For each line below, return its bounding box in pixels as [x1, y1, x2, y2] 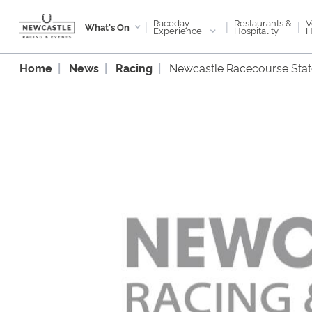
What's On [85, 20, 130, 33]
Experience [153, 23, 205, 36]
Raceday [153, 15, 190, 29]
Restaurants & [233, 16, 292, 29]
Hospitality [233, 24, 279, 36]
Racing [116, 60, 153, 75]
